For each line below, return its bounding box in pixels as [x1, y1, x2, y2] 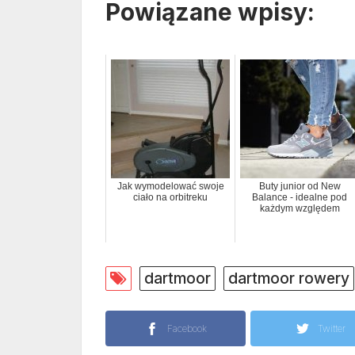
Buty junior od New [258, 181, 341, 193]
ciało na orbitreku [133, 192, 208, 204]
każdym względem [259, 203, 340, 215]
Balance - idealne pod [252, 192, 347, 204]
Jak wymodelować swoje [116, 181, 224, 193]
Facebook [166, 323, 207, 335]
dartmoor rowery [228, 269, 349, 288]
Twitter [318, 323, 345, 335]
